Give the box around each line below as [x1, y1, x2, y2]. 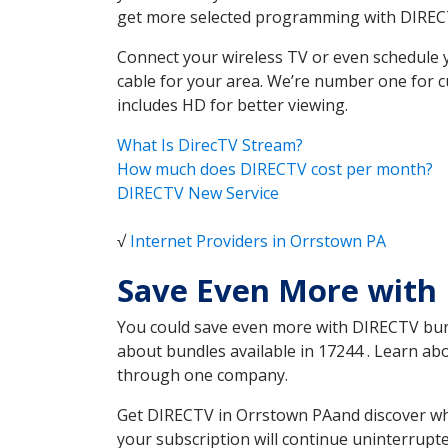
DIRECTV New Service [117, 182, 279, 205]
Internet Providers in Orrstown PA [130, 230, 386, 253]
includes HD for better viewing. [117, 94, 348, 117]
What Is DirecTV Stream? [117, 134, 303, 157]
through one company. [117, 364, 288, 387]
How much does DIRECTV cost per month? [117, 158, 433, 181]
